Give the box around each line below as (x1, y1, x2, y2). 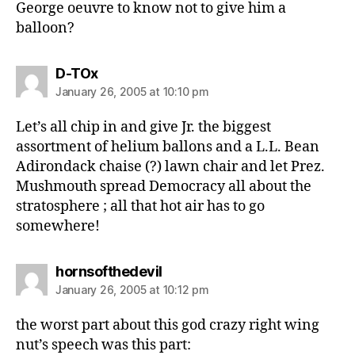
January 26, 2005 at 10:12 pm (55, 282, 209, 296)
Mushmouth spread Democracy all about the (16, 177, 311, 196)
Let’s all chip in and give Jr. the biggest (16, 117, 271, 136)
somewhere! (16, 216, 100, 235)
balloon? (16, 18, 74, 37)
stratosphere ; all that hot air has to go (16, 197, 265, 216)
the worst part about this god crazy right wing (16, 315, 319, 334)
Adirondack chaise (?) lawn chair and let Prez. (16, 157, 325, 176)
